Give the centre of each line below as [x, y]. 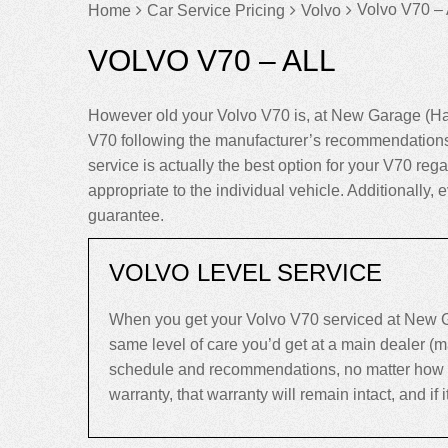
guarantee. [126, 215]
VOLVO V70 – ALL [212, 60]
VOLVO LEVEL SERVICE [245, 272]
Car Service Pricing [216, 10]
